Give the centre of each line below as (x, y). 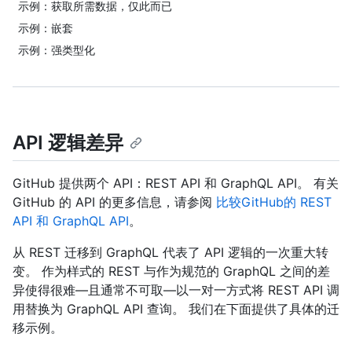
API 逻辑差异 (68, 143)
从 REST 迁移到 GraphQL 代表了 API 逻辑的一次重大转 (170, 253)
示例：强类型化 (57, 50)
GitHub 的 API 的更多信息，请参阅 (114, 202)
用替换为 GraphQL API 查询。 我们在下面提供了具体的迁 (176, 309)
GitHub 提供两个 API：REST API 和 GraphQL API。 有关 (176, 183)
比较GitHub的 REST (274, 202)
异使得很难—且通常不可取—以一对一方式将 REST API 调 (176, 290)
